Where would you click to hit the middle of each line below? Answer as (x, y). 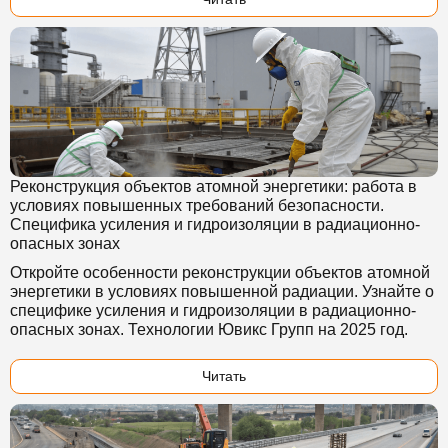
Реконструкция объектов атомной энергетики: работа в (213, 186)
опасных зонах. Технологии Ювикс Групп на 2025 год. (209, 329)
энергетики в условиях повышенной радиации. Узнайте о (222, 291)
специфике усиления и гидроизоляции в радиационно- (213, 310)
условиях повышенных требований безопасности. (197, 205)
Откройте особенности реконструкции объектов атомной (220, 272)
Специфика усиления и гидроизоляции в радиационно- (215, 224)
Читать (224, 376)
